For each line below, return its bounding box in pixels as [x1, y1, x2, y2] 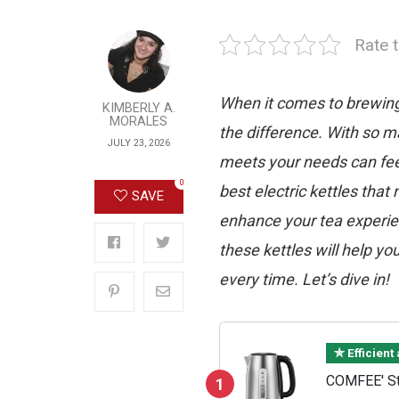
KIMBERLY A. [102, 100, 175, 116]
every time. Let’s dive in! [218, 269, 389, 289]
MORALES [110, 113, 168, 129]
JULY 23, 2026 [107, 136, 170, 149]
